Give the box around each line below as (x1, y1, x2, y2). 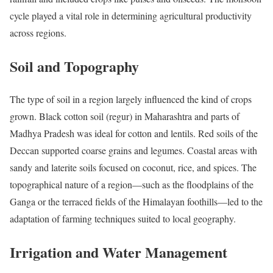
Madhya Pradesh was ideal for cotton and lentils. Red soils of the (10, 127, 258, 140)
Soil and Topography (10, 55, 139, 77)
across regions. (10, 26, 66, 39)
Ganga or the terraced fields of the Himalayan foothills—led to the (10, 195, 263, 208)
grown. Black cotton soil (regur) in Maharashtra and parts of (10, 110, 239, 123)
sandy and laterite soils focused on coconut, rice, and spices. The (10, 161, 257, 174)
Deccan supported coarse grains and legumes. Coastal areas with (10, 144, 257, 157)
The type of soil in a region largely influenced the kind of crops (10, 93, 252, 106)
